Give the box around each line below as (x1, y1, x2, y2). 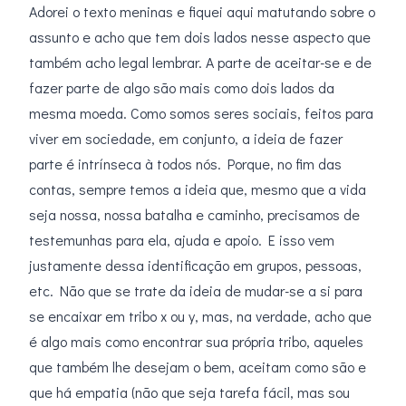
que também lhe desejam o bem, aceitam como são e (29, 357, 366, 377)
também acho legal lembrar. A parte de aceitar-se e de (29, 53, 372, 72)
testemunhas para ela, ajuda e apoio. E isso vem (29, 230, 334, 250)
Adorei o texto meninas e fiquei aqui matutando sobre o (29, 2, 375, 22)
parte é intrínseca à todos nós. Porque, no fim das (29, 154, 342, 174)
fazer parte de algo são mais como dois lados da (29, 78, 334, 98)
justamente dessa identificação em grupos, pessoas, (29, 256, 362, 275)
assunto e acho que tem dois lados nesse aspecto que (29, 27, 371, 47)
